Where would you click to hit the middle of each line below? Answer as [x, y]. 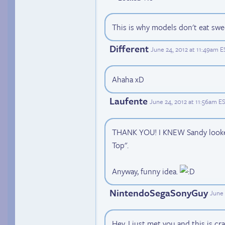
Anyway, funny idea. [146, 171]
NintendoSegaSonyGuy [159, 192]
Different [129, 49]
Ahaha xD [128, 80]
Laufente [129, 101]
